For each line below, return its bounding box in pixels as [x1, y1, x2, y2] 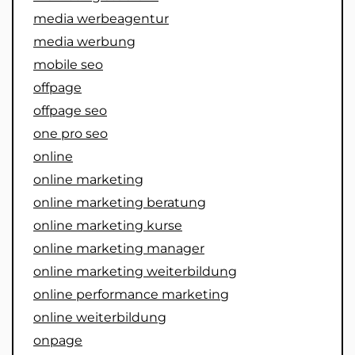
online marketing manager [33, 240, 204, 256]
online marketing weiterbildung [33, 263, 237, 279]
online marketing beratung [33, 194, 206, 210]
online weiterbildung [33, 309, 166, 325]
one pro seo [33, 125, 108, 141]
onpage [33, 332, 82, 348]
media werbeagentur [33, 10, 169, 26]
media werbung [33, 33, 136, 49]
